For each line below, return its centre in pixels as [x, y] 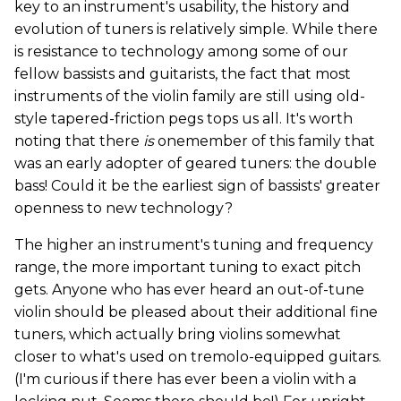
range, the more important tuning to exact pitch [188, 267]
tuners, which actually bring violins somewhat [178, 334]
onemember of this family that [264, 141]
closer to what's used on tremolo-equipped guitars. [198, 357]
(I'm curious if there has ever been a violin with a [185, 379]
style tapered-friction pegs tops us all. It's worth [183, 119]
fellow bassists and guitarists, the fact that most [183, 74]
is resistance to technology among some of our [181, 51]
